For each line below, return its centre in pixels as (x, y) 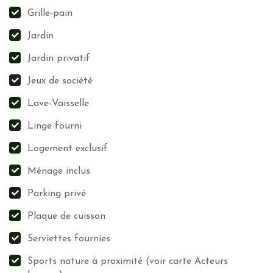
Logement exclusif (68, 149)
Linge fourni (55, 126)
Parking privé (57, 194)
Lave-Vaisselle (58, 104)
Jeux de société (60, 81)
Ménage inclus (59, 171)
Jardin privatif (59, 58)
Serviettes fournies (69, 239)
